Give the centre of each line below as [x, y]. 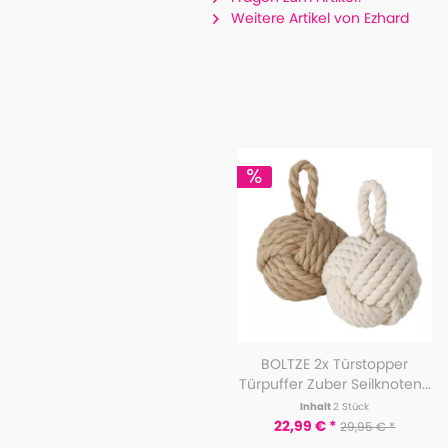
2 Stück [351, 406]
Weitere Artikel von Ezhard [317, 18]
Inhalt [317, 406]
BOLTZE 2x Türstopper [335, 364]
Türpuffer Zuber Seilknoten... [334, 384]
